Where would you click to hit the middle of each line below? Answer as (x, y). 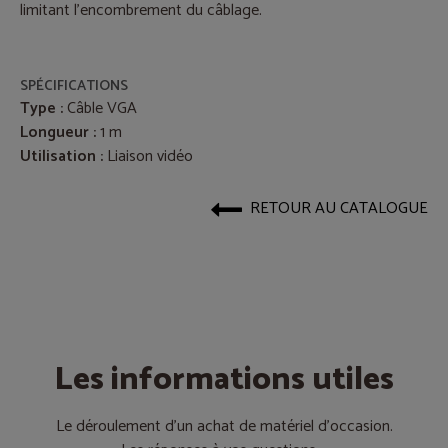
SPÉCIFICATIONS (74, 86)
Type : (41, 108)
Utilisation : (61, 156)
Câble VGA (100, 108)
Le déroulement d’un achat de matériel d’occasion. (224, 426)
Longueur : (58, 132)
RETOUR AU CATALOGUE (339, 208)
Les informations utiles (224, 380)
